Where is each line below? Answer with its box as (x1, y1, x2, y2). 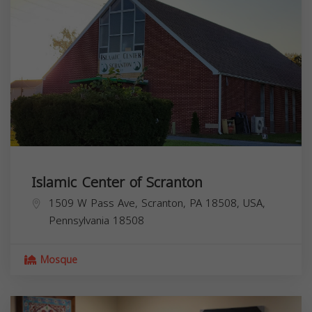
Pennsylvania (49, 210, 109, 231)
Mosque (37, 250, 77, 270)
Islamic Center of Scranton (31, 169, 203, 196)
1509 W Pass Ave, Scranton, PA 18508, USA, (49, 193, 265, 213)
